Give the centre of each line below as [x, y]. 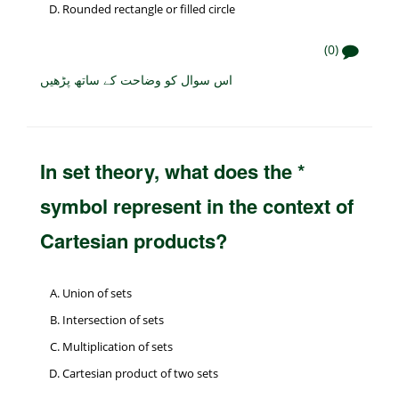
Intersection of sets [113, 320]
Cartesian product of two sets [140, 374]
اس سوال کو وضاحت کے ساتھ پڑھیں [136, 80]
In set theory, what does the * [173, 171]
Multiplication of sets [118, 347]
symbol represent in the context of [197, 206]
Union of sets [97, 293]
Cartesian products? [134, 241]
